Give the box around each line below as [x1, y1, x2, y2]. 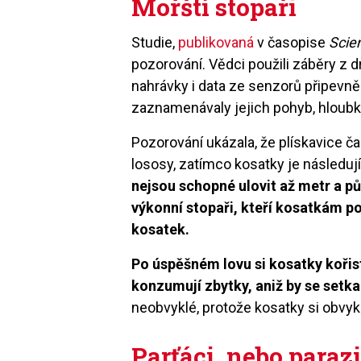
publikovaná [178, 33, 255, 51]
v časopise [254, 33, 330, 51]
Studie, [131, 33, 179, 51]
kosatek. [131, 220, 190, 238]
